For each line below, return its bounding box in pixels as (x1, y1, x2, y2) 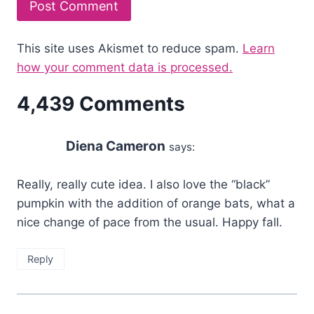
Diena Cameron (66, 137, 165, 154)
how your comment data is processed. (17, 60, 233, 74)
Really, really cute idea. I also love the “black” (17, 177, 270, 191)
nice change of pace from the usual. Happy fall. (17, 214, 282, 229)
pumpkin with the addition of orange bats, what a (17, 196, 295, 210)
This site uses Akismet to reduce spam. (17, 41, 243, 55)
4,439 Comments (17, 91, 185, 116)
